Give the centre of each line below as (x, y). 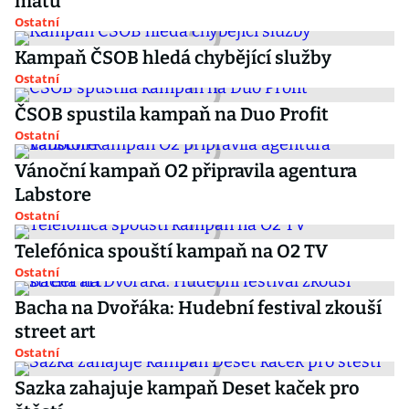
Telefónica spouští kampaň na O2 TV (171, 251)
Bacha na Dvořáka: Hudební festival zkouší (198, 308)
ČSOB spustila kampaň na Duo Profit (172, 114)
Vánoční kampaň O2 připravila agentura (186, 171)
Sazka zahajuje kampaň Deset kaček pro (187, 388)
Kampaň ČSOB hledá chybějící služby (173, 58)
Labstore (53, 194)
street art (55, 331)
